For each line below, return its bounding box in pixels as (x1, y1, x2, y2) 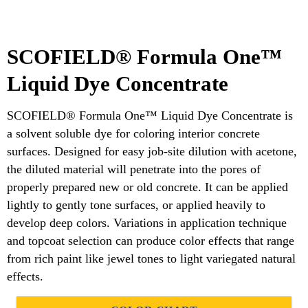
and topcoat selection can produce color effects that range (7, 233, 294, 247)
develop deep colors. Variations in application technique (7, 215, 287, 230)
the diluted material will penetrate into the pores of (7, 162, 261, 176)
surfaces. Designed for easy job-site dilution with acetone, (7, 144, 297, 158)
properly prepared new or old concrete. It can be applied (7, 179, 288, 194)
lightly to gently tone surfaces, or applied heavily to (7, 197, 265, 212)
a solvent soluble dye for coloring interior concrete (7, 126, 260, 140)
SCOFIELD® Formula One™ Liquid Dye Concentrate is (7, 108, 293, 122)
